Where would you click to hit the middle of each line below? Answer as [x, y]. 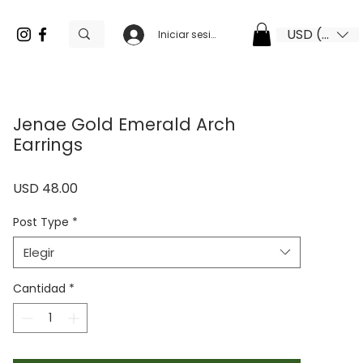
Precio [97, 187]
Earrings [48, 144]
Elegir [39, 252]
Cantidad [39, 288]
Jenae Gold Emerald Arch [124, 124]
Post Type [41, 222]
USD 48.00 [45, 188]
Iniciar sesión [191, 34]
